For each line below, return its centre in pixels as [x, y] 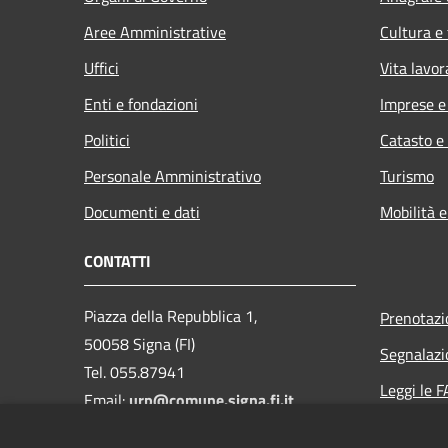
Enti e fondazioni [141, 103]
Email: [106, 399]
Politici [107, 139]
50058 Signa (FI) [139, 343]
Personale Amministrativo [172, 175]
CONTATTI [117, 260]
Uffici [101, 67]
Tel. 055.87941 [134, 371]
